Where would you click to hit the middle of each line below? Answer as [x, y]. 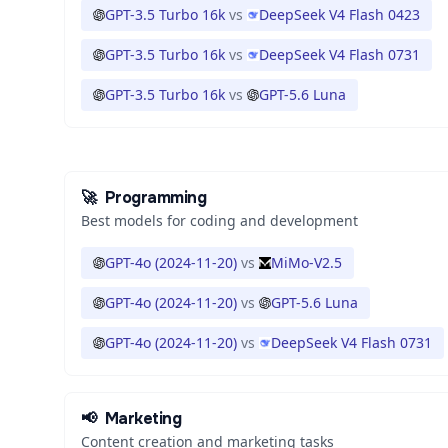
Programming [155, 197]
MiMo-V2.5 [306, 262]
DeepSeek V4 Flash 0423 [339, 14]
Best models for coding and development [219, 220]
